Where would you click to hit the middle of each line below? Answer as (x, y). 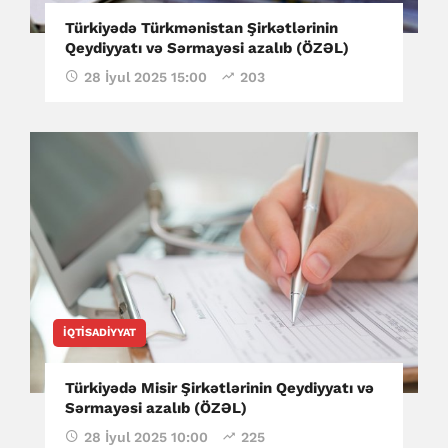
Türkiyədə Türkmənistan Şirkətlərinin (201, 27)
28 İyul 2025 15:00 (145, 76)
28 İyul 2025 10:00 (146, 437)
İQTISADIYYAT (99, 333)
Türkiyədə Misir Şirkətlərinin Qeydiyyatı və (219, 388)
